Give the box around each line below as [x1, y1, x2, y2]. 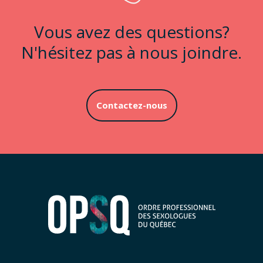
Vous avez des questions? [33, 20, 230, 43]
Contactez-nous [96, 99, 167, 112]
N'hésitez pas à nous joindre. [21, 41, 242, 63]
